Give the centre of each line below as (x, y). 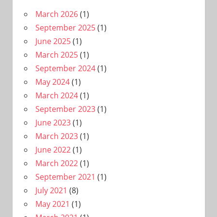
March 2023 (56, 136)
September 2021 (65, 177)
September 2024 (65, 68)
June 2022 (53, 149)
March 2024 (56, 95)
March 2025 (56, 54)
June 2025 (53, 41)
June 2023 (53, 122)
